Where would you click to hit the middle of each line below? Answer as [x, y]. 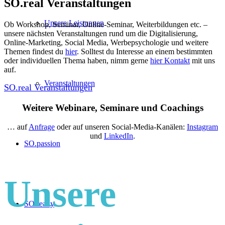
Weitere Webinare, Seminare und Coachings [113, 107]
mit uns [202, 60]
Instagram [202, 127]
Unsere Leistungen [74, 23]
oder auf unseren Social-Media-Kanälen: [121, 127]
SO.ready [39, 204]
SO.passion [42, 143]
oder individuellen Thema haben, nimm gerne [77, 60]
